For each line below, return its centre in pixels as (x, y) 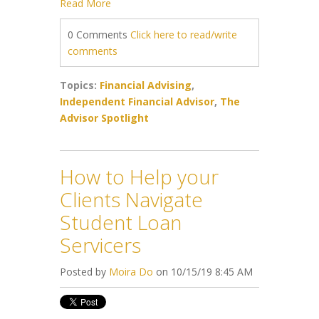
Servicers (100, 245)
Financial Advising (146, 85)
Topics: (80, 85)
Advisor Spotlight (104, 117)
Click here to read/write (184, 34)
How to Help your (139, 176)
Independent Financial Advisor (137, 101)
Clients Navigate (131, 199)
